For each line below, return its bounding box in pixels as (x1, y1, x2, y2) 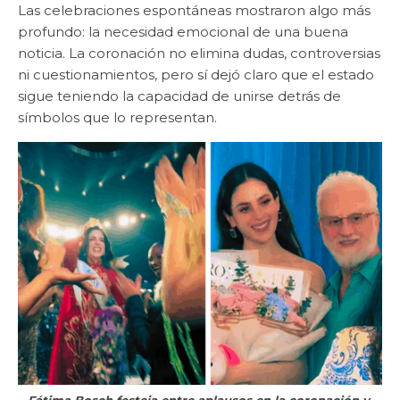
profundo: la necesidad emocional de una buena (18, 23, 348, 41)
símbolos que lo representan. (18, 109, 217, 127)
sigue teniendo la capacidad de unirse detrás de (18, 87, 341, 105)
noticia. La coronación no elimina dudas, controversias (18, 45, 380, 62)
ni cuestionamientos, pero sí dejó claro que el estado (18, 66, 374, 84)
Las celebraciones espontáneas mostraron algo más (18, 2, 371, 20)
